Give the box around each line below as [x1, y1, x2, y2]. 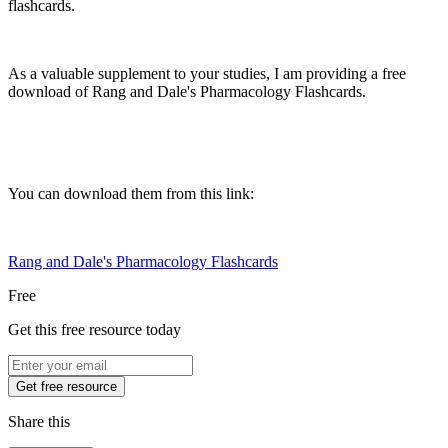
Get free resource [16, 379, 117, 395]
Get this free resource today [8, 321, 181, 339]
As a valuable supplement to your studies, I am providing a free [8, 65, 406, 83]
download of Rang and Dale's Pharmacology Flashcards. [8, 83, 366, 101]
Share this [8, 413, 70, 431]
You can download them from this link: [8, 185, 254, 203]
